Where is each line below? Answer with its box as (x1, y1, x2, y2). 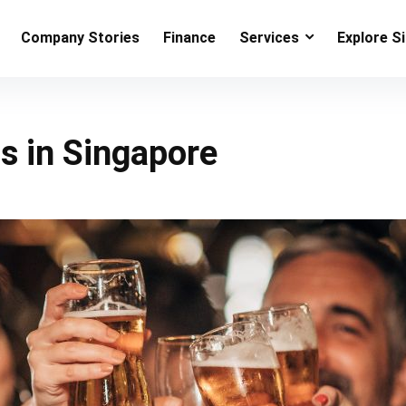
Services (239, 28, 299, 46)
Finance (163, 28, 216, 46)
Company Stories (21, 28, 140, 46)
